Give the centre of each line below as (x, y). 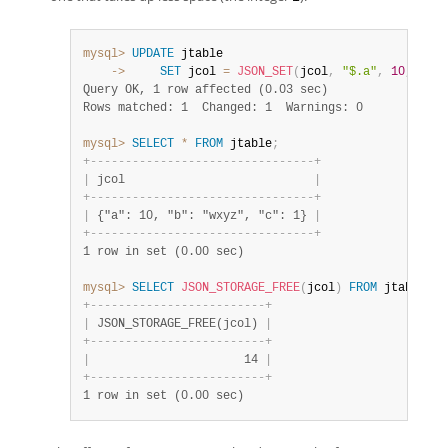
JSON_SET (265, 72)
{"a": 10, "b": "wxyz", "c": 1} (202, 216)
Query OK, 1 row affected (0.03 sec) (205, 90)
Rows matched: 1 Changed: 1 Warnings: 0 (223, 108)
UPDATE (153, 54)
